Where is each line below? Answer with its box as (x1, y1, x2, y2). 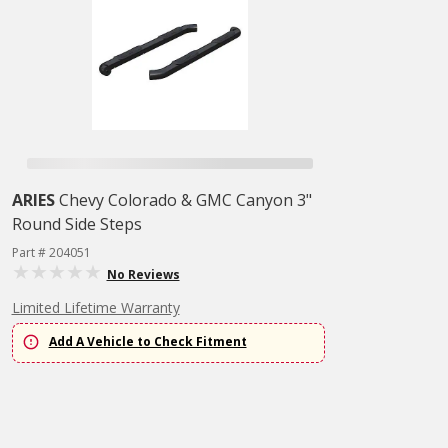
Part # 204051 (11, 244, 91, 261)
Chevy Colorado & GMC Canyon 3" (58, 189, 312, 211)
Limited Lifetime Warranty (11, 298, 180, 317)
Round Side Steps (11, 213, 142, 235)
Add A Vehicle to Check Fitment (48, 333, 247, 351)
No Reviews (106, 266, 180, 283)
